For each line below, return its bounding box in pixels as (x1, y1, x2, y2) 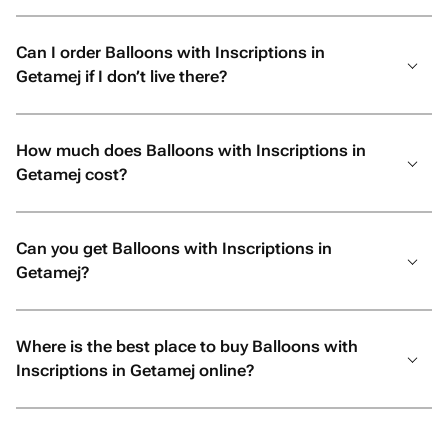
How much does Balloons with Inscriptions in (16, 141, 366, 160)
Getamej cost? (16, 165, 127, 184)
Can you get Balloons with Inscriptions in (16, 239, 332, 258)
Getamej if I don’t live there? (16, 67, 227, 86)
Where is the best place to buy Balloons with (16, 337, 358, 356)
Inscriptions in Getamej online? (16, 361, 254, 380)
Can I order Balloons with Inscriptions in (16, 43, 325, 62)
